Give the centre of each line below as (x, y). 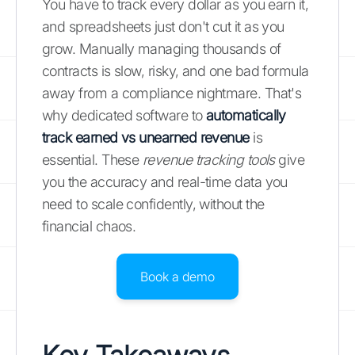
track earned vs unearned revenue (146, 137)
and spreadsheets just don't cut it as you (163, 26)
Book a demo (177, 276)
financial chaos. (89, 226)
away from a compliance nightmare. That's (172, 93)
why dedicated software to (124, 115)
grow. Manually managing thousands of (162, 48)
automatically (246, 115)
